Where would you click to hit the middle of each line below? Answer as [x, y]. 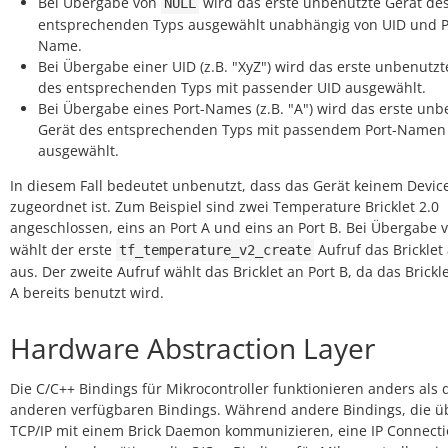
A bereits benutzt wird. [87, 292]
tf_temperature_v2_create [215, 250]
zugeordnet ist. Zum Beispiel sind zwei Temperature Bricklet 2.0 [224, 206]
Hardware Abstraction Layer [192, 348]
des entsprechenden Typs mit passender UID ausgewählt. [232, 87]
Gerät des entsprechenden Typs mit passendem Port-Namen [242, 129]
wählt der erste [63, 249]
